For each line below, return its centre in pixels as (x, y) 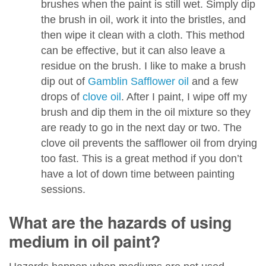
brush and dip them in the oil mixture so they (145, 112)
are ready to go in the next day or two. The (141, 127)
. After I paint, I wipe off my (184, 96)
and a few (213, 81)
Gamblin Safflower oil (138, 81)
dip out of (64, 81)
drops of (61, 96)
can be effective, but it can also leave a (133, 50)
